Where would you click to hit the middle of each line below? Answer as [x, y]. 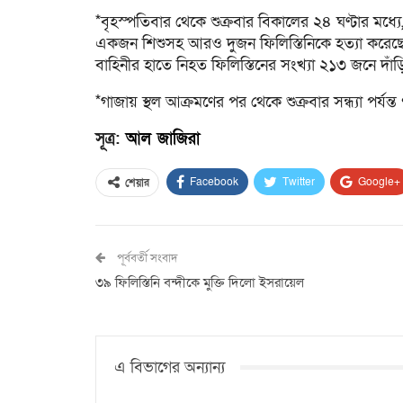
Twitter [299, 181]
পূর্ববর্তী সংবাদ [146, 258]
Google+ [379, 181]
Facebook [214, 181]
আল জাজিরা [163, 139]
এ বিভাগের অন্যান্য [170, 367]
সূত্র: [111, 139]
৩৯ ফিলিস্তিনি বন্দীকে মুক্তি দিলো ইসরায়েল [200, 282]
